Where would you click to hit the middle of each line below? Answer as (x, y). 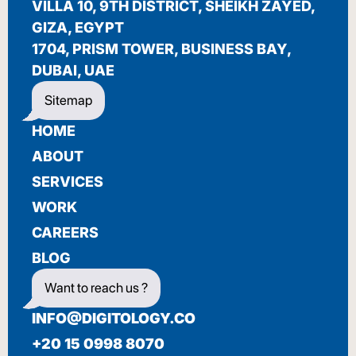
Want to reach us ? (96, 288)
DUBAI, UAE (73, 71)
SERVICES (68, 182)
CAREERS (65, 233)
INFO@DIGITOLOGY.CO (114, 319)
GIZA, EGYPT (78, 28)
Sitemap (68, 101)
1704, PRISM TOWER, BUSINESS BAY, (161, 49)
